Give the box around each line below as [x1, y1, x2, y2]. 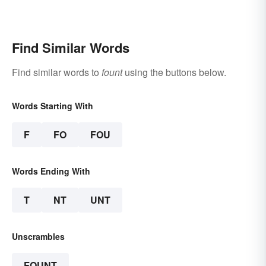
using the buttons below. [122, 65, 226, 79]
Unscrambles [12, 230, 65, 242]
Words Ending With [12, 164, 90, 177]
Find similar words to [12, 65, 102, 79]
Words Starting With [12, 99, 93, 112]
